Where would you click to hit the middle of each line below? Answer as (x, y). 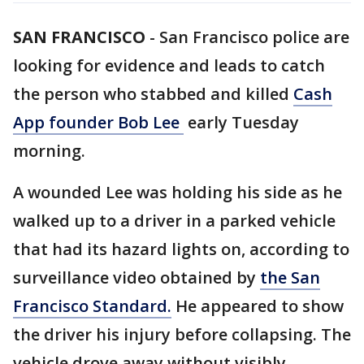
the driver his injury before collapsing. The (182, 334)
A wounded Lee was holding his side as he (178, 192)
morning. (49, 151)
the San (290, 277)
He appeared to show (258, 306)
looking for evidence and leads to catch (169, 65)
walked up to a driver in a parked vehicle (174, 221)
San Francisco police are (254, 37)
